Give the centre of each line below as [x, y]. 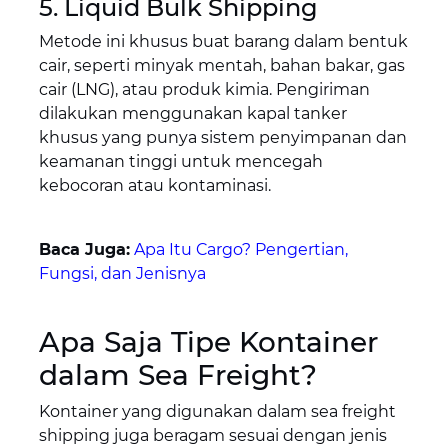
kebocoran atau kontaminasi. [154, 186]
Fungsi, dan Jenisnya [122, 274]
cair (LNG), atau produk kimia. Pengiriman [204, 90]
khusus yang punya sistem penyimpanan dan [222, 138]
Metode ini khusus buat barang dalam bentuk [223, 42]
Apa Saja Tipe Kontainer [208, 342]
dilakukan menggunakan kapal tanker [192, 114]
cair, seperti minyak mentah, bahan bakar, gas [221, 66]
